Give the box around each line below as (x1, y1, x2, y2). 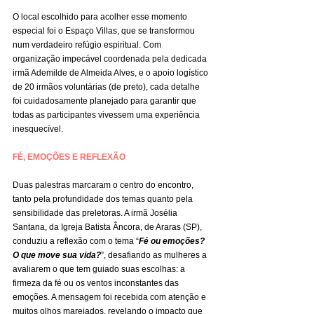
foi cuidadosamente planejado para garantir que (13, 96, 198, 107)
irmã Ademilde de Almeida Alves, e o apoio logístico (13, 68, 210, 78)
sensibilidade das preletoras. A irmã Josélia (13, 208, 179, 219)
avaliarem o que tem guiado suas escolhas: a (13, 264, 187, 275)
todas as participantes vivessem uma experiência (13, 110, 202, 121)
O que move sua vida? (13, 250, 101, 261)
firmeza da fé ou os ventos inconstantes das (13, 278, 181, 289)
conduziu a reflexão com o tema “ (13, 236, 139, 247)
